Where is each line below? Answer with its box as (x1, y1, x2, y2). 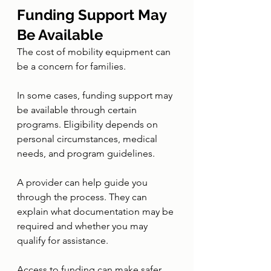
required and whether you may (17, 220, 150, 232)
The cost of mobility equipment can (17, 46, 173, 57)
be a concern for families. (17, 60, 126, 72)
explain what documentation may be (17, 206, 176, 217)
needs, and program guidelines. (17, 148, 155, 159)
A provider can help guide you (17, 177, 150, 188)
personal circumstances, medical (17, 133, 160, 145)
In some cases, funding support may (17, 90, 175, 101)
